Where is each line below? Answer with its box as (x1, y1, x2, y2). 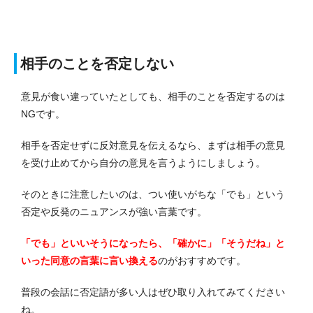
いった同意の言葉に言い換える (21, 255, 158, 267)
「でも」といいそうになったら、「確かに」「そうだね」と (21, 238, 285, 249)
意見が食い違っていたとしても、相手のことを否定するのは (21, 91, 285, 103)
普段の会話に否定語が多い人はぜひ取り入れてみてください (21, 286, 285, 298)
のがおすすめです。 (158, 255, 246, 267)
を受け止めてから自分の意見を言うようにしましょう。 (21, 157, 265, 169)
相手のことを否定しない (20, 56, 174, 72)
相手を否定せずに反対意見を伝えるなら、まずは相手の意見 (21, 140, 285, 152)
